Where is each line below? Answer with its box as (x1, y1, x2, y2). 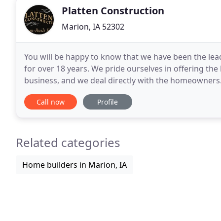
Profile (97, 97, 118, 107)
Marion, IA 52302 (62, 21, 124, 32)
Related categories (16, 134, 120, 150)
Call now (37, 97, 65, 107)
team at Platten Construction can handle (24, 87, 175, 98)
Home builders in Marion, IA (22, 159, 127, 170)
